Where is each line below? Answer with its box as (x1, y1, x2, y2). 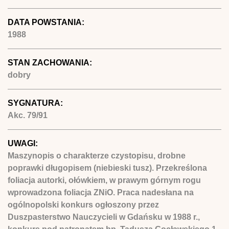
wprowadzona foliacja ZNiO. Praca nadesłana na (8, 188, 194, 197)
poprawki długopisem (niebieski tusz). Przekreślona (8, 163, 207, 172)
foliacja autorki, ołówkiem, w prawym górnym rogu (8, 175, 201, 185)
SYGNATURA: (8, 98, 65, 107)
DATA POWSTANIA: (8, 17, 86, 27)
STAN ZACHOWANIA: (8, 58, 94, 67)
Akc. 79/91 (8, 110, 48, 120)
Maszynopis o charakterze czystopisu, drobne (8, 151, 186, 160)
